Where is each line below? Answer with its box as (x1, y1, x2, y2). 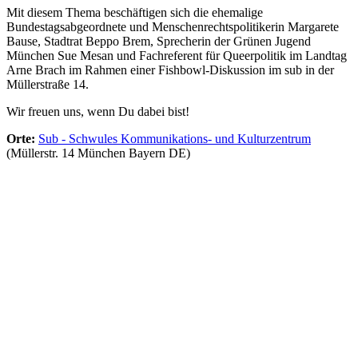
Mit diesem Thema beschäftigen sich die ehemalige (6, 6, 263, 20)
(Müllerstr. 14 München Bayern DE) (6, 146, 190, 161)
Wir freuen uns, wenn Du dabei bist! (6, 105, 189, 119)
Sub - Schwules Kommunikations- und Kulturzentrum (38, 132, 311, 146)
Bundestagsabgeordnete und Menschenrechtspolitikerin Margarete (6, 20, 339, 34)
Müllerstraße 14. (6, 78, 89, 92)
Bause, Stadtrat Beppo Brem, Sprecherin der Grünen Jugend (6, 34, 311, 49)
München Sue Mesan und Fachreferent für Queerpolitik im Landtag (6, 49, 347, 63)
